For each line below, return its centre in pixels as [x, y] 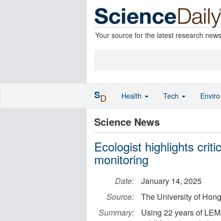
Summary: [116, 212]
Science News [127, 122]
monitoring [121, 159]
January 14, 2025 [171, 181]
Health [132, 96]
